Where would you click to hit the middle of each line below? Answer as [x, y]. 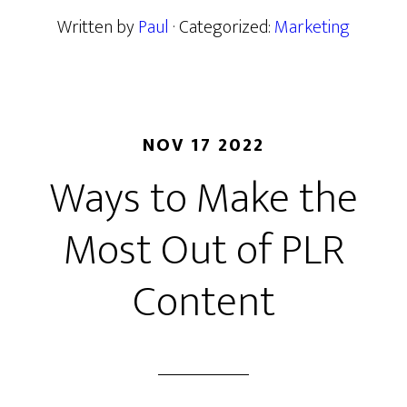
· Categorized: [223, 27]
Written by [98, 27]
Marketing [312, 27]
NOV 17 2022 [203, 145]
